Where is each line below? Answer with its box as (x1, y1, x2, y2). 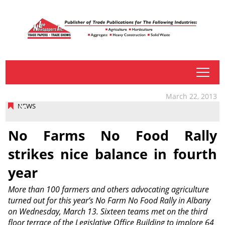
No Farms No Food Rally (8, 126, 217, 145)
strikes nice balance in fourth (8, 144, 217, 163)
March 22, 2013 (166, 91, 217, 101)
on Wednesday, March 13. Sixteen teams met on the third (8, 206, 207, 217)
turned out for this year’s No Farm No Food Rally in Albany (8, 195, 210, 206)
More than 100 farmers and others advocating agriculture (8, 184, 209, 195)
